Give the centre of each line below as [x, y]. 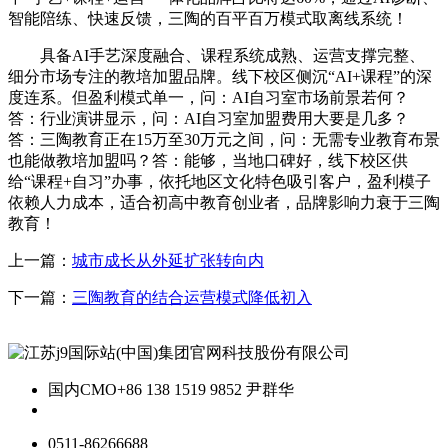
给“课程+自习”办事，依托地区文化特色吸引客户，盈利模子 [219, 182]
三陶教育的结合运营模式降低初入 [192, 298]
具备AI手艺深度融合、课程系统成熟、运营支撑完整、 [216, 56]
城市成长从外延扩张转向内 [168, 261]
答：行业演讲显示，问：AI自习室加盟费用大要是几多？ [208, 119]
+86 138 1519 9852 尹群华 [205, 390]
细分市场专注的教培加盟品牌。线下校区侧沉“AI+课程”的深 [220, 77]
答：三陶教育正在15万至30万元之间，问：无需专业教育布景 [224, 140]
